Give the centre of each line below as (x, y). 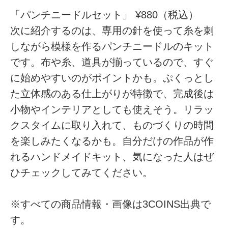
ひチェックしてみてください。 (82, 173)
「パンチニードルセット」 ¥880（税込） (105, 15)
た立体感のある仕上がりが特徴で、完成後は (112, 94)
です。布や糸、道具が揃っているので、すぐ (112, 62)
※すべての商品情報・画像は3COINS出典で (111, 204)
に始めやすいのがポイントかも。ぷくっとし (112, 78)
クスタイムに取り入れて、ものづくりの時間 (112, 125)
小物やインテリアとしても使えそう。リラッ (112, 110)
